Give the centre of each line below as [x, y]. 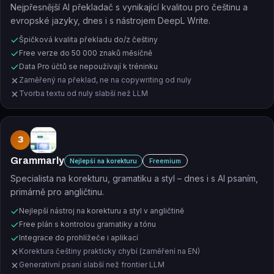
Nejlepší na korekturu [103, 161]
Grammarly [37, 161]
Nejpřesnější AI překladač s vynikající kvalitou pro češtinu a [129, 7]
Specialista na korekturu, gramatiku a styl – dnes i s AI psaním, [134, 178]
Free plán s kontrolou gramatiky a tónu [87, 224]
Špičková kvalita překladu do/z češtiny [88, 39]
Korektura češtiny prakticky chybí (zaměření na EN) [109, 251]
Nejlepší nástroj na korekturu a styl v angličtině [102, 211]
